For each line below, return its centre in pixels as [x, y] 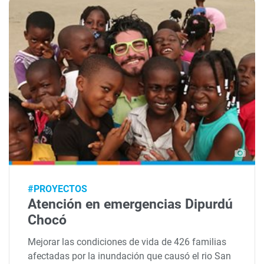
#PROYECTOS [58, 189]
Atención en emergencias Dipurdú [131, 204]
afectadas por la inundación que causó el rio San [130, 256]
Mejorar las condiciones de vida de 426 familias [127, 242]
